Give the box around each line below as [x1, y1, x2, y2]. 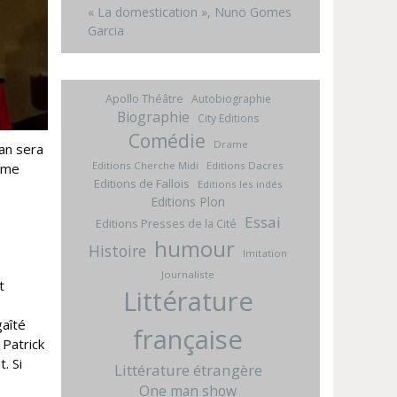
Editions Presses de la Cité [95, 214, 237, 231]
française [133, 321, 244, 357]
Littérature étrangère [113, 359, 262, 380]
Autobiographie [191, 90, 271, 106]
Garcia [87, 21, 124, 39]
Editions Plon [151, 192, 226, 210]
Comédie [128, 128, 206, 153]
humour [154, 233, 236, 263]
